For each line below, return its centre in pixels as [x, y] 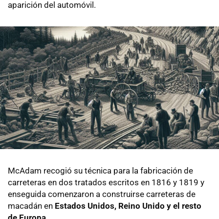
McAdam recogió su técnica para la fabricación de [100, 171]
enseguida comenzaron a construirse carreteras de [102, 194]
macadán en [31, 206]
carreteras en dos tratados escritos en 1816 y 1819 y [106, 183]
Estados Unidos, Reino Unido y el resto [128, 206]
